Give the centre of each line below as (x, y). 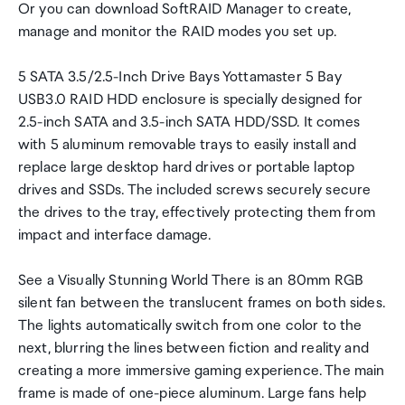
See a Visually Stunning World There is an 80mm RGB (191, 281)
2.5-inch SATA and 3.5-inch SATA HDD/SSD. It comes (189, 122)
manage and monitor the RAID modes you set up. (178, 32)
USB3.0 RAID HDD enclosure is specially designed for (191, 100)
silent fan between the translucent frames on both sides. (202, 303)
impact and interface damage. (115, 235)
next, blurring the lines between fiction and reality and (193, 348)
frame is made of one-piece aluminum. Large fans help (193, 394)
